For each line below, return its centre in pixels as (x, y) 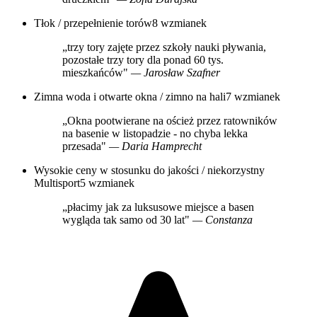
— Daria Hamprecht (155, 146)
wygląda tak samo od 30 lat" (127, 220)
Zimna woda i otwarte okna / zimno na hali (130, 97)
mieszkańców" (97, 73)
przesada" (86, 146)
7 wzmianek (253, 97)
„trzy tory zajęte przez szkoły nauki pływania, (164, 47)
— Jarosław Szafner (175, 73)
